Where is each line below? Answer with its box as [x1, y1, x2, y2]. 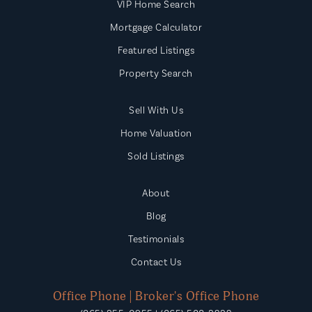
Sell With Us [129, 104, 183, 116]
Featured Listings [117, 45, 195, 56]
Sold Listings [127, 150, 185, 162]
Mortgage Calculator [109, 22, 203, 33]
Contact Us [130, 256, 182, 268]
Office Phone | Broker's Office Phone [52, 288, 260, 304]
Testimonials [128, 233, 184, 245]
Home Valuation [120, 127, 192, 139]
